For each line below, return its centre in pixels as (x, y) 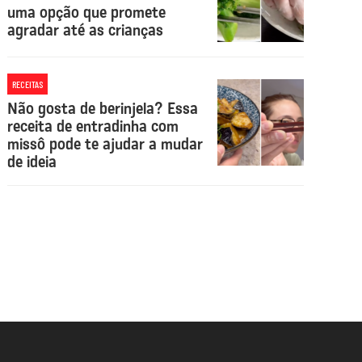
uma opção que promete (87, 12)
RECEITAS (28, 84)
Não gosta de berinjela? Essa (103, 108)
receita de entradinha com (93, 126)
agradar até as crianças (86, 29)
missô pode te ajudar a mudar (105, 144)
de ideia (32, 162)
